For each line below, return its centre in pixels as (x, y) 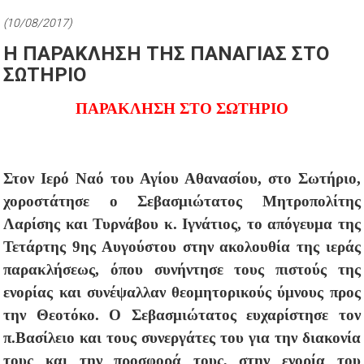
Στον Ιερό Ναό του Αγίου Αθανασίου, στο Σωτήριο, (182, 178)
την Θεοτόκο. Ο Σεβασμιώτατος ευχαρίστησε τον (182, 314)
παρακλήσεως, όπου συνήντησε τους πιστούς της (182, 269)
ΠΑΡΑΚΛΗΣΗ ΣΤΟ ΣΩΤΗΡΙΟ (182, 108)
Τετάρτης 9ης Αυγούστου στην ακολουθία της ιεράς (182, 246)
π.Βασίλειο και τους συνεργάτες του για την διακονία (182, 337)
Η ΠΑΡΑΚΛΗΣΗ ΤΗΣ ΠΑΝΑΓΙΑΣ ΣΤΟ (167, 53)
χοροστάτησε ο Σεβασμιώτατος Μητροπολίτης (182, 201)
